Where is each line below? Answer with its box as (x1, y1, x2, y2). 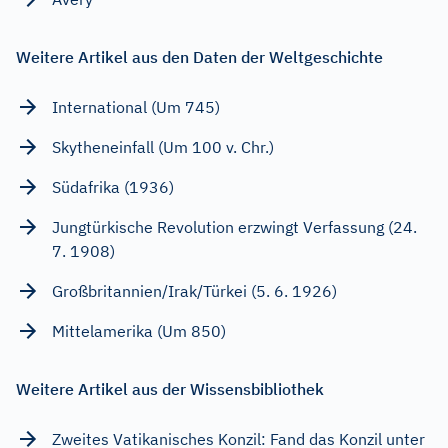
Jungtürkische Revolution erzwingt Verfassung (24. (52, 217, 417, 237)
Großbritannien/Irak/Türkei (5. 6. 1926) (52, 281, 337, 301)
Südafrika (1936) (52, 177, 174, 197)
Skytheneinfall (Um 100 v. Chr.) (52, 137, 274, 157)
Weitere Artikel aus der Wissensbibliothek (16, 379, 324, 399)
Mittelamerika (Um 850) (52, 321, 226, 341)
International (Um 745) (52, 97, 220, 117)
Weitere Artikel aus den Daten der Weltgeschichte (16, 47, 383, 67)
